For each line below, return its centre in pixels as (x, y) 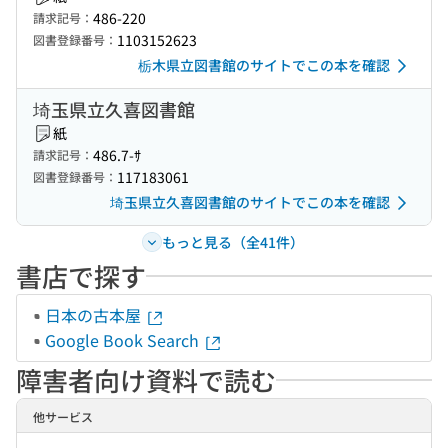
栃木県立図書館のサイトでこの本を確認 (264, 65)
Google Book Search (124, 340)
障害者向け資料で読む (146, 379)
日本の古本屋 (95, 315)
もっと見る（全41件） (232, 241)
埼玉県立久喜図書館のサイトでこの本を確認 (250, 202)
